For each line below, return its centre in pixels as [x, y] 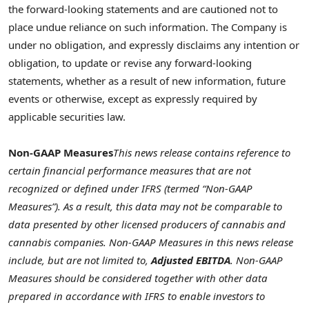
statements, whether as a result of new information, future [147, 80]
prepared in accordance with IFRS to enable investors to [137, 296]
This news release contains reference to [202, 153]
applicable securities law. [67, 116]
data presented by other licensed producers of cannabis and [147, 225]
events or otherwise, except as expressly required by [133, 98]
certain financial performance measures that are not [130, 171]
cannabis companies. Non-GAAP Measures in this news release [151, 242]
